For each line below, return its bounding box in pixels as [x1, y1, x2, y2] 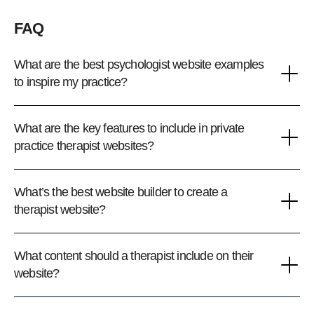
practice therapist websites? [14, 139, 154, 153]
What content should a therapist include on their [14, 249, 254, 264]
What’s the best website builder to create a [14, 185, 228, 200]
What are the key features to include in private [14, 121, 245, 136]
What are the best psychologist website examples [14, 57, 264, 72]
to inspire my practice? [14, 75, 128, 90]
